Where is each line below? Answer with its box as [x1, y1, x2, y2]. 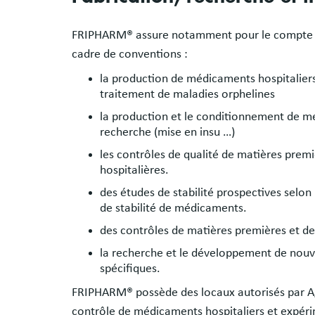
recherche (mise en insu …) [100, 125, 235, 139]
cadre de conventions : [72, 47, 188, 60]
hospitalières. [100, 163, 169, 176]
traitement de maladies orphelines [100, 87, 275, 101]
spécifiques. [100, 262, 160, 275]
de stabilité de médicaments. [100, 201, 247, 214]
